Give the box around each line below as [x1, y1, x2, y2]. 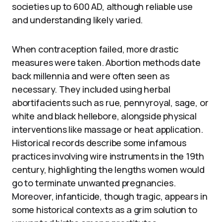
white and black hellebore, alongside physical [12, 110, 197, 122]
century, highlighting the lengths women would [12, 163, 205, 175]
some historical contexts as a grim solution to [12, 203, 197, 216]
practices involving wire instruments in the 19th [12, 150, 204, 162]
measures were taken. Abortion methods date [12, 56, 201, 68]
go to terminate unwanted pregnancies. [12, 176, 176, 189]
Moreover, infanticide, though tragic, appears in [12, 190, 208, 202]
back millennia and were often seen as [12, 69, 169, 82]
